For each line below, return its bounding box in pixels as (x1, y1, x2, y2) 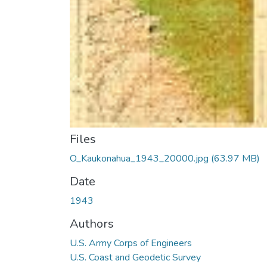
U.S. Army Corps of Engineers (70, 237, 192, 250)
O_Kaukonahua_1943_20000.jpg (70, 152, 209, 165)
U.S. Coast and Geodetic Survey (70, 251, 201, 264)
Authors (70, 216, 114, 232)
